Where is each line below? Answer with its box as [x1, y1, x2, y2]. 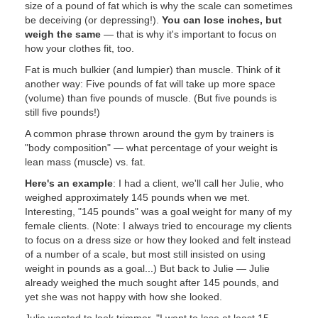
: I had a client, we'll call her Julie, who [113, 177, 284, 189]
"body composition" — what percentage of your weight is [25, 142, 278, 153]
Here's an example [25, 177, 113, 189]
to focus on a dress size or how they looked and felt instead [25, 234, 291, 246]
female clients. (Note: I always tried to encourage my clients [25, 220, 292, 231]
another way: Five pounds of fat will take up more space [25, 78, 275, 89]
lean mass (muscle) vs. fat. [25, 156, 146, 168]
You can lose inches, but [162, 14, 282, 26]
